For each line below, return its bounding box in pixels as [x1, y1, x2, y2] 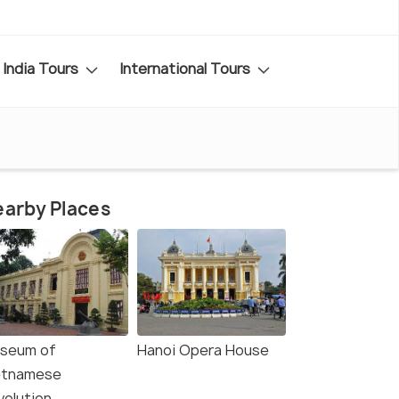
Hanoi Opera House [137, 340, 269, 361]
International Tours [119, 58, 254, 78]
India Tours [3, 58, 82, 78]
